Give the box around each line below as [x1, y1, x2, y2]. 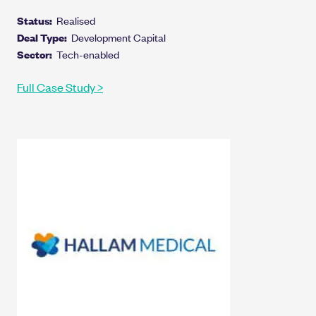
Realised [56, 12, 95, 28]
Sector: [17, 46, 56, 61]
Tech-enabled [56, 46, 119, 61]
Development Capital [71, 29, 166, 44]
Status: [17, 12, 56, 28]
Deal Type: [17, 29, 71, 44]
